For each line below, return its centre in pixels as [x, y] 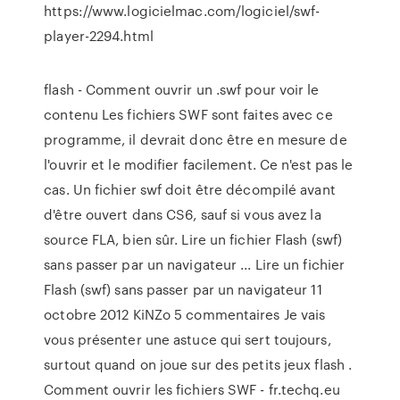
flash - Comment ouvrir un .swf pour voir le [182, 89]
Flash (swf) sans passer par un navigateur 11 [183, 289]
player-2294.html [99, 36]
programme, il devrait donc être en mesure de [196, 139]
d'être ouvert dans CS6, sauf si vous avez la [183, 214]
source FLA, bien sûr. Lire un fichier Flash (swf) [193, 239]
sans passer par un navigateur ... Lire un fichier [195, 264]
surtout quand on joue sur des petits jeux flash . [198, 364]
